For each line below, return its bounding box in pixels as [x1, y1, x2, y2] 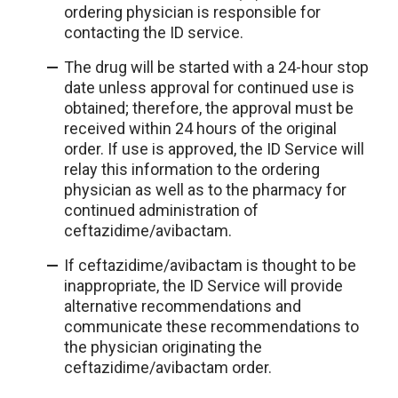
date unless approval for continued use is [64, 78, 354, 97]
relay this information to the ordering [64, 160, 320, 179]
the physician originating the [64, 338, 262, 356]
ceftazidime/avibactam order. [64, 358, 272, 377]
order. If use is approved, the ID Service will [64, 139, 364, 158]
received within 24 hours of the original [64, 119, 337, 138]
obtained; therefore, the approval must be [64, 99, 354, 117]
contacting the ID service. [64, 23, 243, 42]
